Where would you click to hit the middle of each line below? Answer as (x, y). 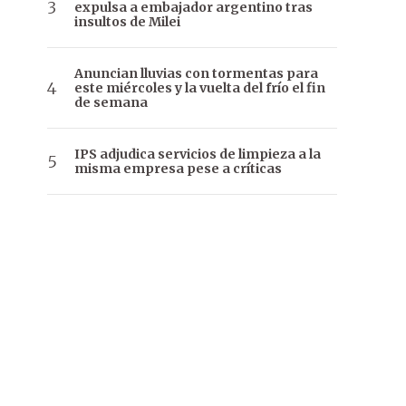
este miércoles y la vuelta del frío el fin (200, 88)
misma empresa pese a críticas (178, 169)
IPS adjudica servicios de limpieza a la (198, 155)
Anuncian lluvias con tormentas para (196, 74)
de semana (111, 103)
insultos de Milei (127, 22)
